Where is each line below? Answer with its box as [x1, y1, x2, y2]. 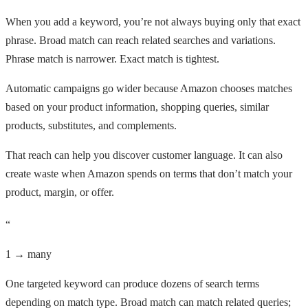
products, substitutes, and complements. [5, 119, 177, 131]
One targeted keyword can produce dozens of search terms [5, 277, 259, 289]
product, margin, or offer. [5, 186, 114, 198]
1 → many [5, 247, 52, 260]
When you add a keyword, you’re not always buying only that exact [5, 15, 300, 27]
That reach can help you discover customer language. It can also [5, 148, 283, 161]
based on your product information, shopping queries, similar [5, 100, 269, 113]
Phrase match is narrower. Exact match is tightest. [5, 52, 219, 65]
